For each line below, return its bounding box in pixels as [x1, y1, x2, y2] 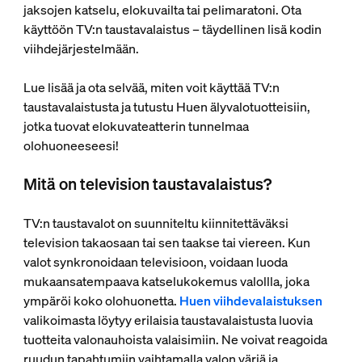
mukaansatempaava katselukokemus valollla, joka [23, 272, 309, 290]
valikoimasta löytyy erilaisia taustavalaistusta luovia [23, 311, 313, 329]
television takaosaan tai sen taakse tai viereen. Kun [23, 234, 310, 251]
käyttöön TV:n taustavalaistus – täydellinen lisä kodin [23, 20, 322, 38]
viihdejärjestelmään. [23, 40, 139, 57]
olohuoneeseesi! [23, 137, 119, 154]
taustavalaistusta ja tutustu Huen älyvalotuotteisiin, [23, 98, 310, 116]
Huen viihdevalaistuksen [179, 292, 322, 309]
